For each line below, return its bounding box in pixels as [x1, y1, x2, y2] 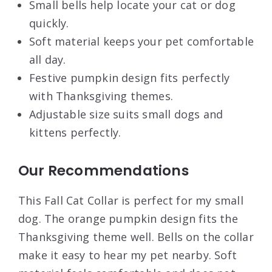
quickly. [29, 15, 69, 30]
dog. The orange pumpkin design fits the [18, 211, 238, 226]
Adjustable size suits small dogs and [29, 106, 223, 121]
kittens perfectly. [29, 124, 121, 140]
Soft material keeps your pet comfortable [29, 33, 254, 49]
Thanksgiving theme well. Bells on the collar [18, 229, 254, 244]
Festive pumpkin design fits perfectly [29, 70, 230, 85]
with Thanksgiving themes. [29, 88, 173, 103]
